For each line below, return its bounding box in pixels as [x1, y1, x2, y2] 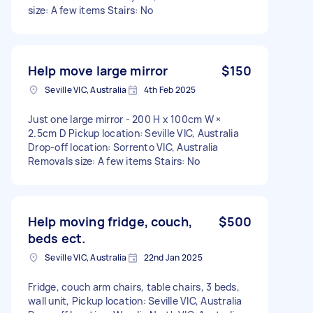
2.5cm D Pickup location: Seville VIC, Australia [28, 126, 239, 140]
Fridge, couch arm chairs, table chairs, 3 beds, [28, 279, 240, 293]
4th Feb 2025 [143, 83, 196, 96]
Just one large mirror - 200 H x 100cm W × [28, 112, 221, 126]
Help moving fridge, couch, [28, 212, 192, 230]
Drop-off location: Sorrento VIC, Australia [28, 140, 219, 154]
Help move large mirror [28, 61, 168, 79]
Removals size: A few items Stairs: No [28, 154, 201, 168]
